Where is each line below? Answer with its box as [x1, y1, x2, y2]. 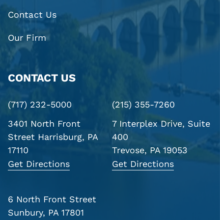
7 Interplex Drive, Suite [112, 118, 211, 129]
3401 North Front [8, 118, 81, 129]
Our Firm [8, 32, 46, 43]
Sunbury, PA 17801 [8, 207, 84, 218]
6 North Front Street [8, 193, 97, 204]
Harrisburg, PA [35, 131, 98, 142]
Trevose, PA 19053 [112, 144, 188, 155]
